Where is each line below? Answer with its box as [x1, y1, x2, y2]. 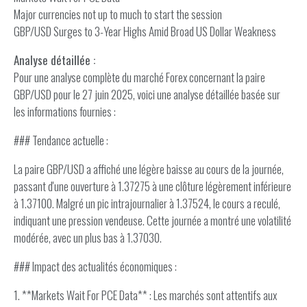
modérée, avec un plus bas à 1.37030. [14, 229, 162, 246]
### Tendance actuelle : [14, 132, 108, 149]
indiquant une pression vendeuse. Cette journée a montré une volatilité [14, 212, 291, 229]
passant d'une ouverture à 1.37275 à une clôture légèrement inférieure [14, 177, 291, 195]
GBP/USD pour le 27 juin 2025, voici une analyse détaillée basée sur [14, 86, 280, 103]
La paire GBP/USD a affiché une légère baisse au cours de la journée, [14, 160, 284, 177]
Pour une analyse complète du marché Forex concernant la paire [14, 69, 265, 86]
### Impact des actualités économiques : [14, 258, 177, 275]
